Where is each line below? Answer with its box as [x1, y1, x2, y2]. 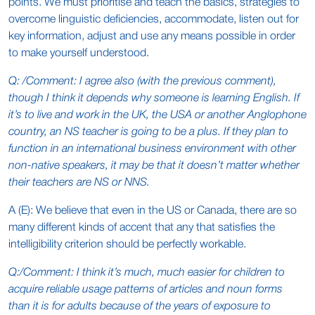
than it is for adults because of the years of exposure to [8, 302, 271, 311]
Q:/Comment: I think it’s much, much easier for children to [8, 268, 285, 278]
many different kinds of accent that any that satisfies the [8, 223, 275, 233]
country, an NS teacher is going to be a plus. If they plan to [8, 127, 288, 137]
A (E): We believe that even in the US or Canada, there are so [8, 206, 297, 216]
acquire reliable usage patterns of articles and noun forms [8, 285, 283, 295]
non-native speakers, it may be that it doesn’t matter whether [8, 161, 300, 171]
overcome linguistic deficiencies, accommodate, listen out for [8, 15, 299, 25]
